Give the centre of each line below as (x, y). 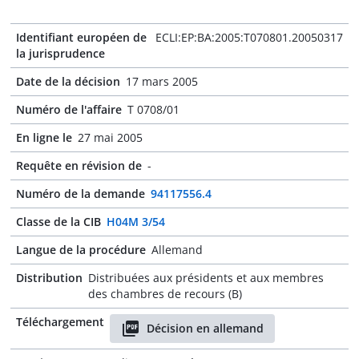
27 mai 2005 (110, 137)
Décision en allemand (205, 328)
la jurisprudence (61, 53)
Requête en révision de (79, 165)
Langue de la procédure (81, 250)
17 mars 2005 (162, 81)
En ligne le (44, 137)
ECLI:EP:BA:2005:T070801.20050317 (249, 37)
